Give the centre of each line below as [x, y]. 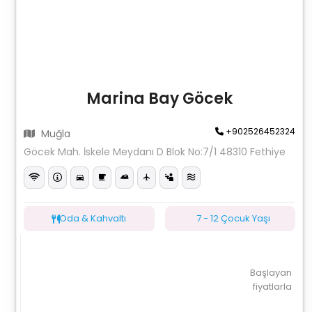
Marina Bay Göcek [159, 99]
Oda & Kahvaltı [93, 218]
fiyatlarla [272, 287]
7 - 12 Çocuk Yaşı [234, 218]
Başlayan [271, 273]
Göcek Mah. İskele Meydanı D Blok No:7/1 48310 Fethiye [155, 152]
